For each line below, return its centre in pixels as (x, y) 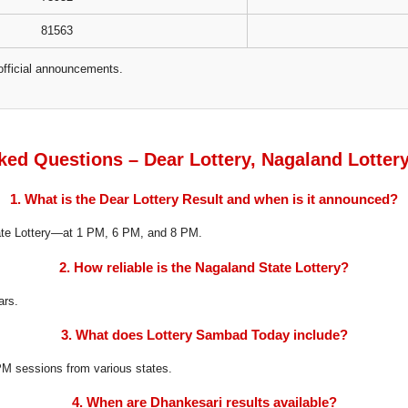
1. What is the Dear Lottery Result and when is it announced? (204, 199)
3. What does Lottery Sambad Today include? (204, 334)
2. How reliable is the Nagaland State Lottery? (204, 267)
